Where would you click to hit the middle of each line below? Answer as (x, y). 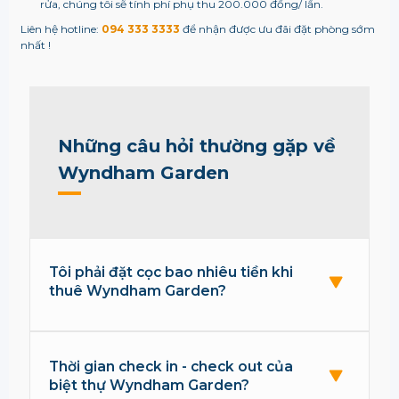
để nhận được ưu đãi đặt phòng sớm (277, 29)
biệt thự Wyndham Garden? (150, 385)
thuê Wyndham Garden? (138, 291)
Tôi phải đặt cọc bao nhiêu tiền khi (171, 273)
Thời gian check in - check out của (171, 366)
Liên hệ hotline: (61, 29)
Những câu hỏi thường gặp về (196, 146)
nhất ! (35, 45)
